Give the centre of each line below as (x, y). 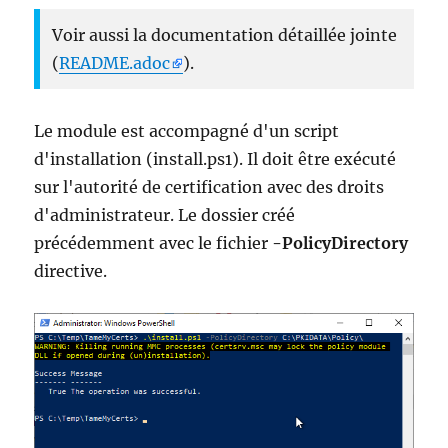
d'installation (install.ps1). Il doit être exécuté (215, 159)
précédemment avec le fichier (153, 243)
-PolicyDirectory (340, 243)
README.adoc (115, 63)
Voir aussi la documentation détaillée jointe (225, 35)
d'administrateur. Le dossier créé (165, 215)
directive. (71, 271)
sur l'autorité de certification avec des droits (209, 187)
